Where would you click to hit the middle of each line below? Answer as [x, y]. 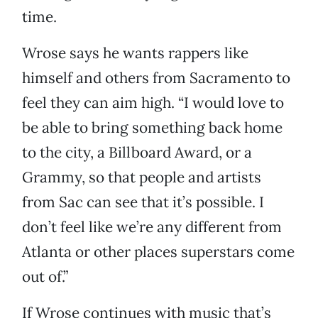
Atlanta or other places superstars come [158, 252]
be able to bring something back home [152, 128]
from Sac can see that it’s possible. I [143, 202]
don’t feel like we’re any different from [152, 227]
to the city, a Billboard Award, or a [137, 153]
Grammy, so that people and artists [142, 177]
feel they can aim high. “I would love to [153, 103]
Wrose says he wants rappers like [135, 53]
